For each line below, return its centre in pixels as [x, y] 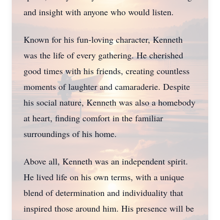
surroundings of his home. [70, 134]
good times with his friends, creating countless [107, 71]
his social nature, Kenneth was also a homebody [110, 102]
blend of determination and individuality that [103, 192]
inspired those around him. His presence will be [109, 208]
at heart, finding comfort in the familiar [93, 118]
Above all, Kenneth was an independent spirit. [106, 161]
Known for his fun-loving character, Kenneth [103, 39]
